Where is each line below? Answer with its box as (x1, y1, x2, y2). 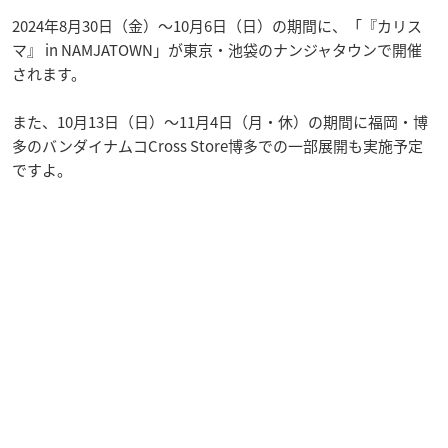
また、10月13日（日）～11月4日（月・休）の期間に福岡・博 (12, 110, 428, 133)
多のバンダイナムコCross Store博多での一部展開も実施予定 (12, 134, 423, 157)
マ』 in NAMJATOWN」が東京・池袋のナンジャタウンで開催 (12, 38, 422, 61)
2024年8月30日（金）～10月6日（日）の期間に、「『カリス (12, 14, 422, 37)
